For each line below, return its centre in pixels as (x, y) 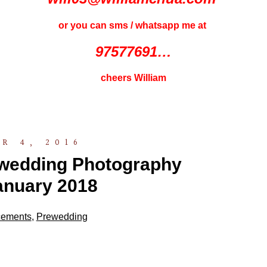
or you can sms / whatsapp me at (133, 25)
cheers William (133, 78)
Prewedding (62, 216)
